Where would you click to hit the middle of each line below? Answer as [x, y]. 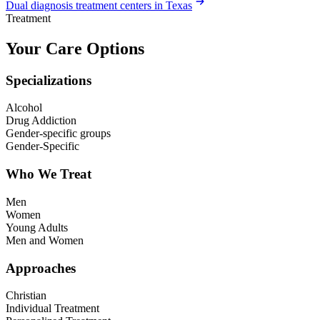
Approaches [41, 268]
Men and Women [45, 240]
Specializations [49, 80]
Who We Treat [49, 174]
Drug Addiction [41, 121]
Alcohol [24, 108]
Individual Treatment [52, 309]
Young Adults [37, 227]
